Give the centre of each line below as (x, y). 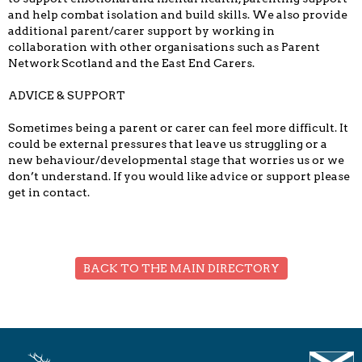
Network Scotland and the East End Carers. (133, 63)
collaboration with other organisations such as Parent (164, 47)
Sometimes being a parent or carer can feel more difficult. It (178, 128)
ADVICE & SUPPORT (67, 96)
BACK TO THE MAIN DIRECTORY (181, 269)
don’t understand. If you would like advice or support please (179, 177)
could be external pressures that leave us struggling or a (168, 144)
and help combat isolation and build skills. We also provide (178, 15)
